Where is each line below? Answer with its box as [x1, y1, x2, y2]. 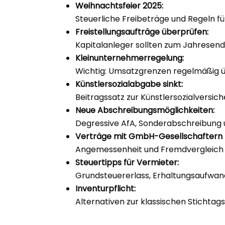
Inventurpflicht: [75, 183, 136, 195]
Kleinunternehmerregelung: [75, 52, 184, 64]
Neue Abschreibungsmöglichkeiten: [75, 104, 215, 117]
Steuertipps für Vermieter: [75, 157, 179, 169]
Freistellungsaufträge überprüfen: [75, 26, 209, 38]
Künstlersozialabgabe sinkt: [75, 78, 183, 90]
